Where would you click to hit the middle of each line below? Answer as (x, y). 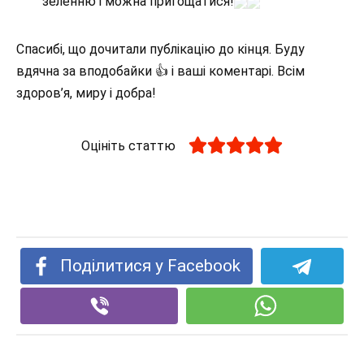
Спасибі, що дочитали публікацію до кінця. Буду (160, 50)
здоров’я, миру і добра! (86, 93)
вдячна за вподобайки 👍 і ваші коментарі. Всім (160, 71)
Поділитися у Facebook (151, 266)
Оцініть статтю (128, 146)
